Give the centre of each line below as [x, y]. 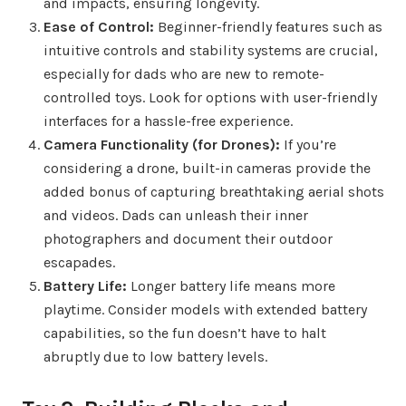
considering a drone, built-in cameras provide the [207, 168]
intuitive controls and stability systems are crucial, [211, 50]
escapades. [79, 262]
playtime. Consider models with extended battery [205, 309]
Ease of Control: [99, 26]
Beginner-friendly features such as [268, 26]
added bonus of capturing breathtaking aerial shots [214, 191]
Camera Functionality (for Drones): [162, 144]
